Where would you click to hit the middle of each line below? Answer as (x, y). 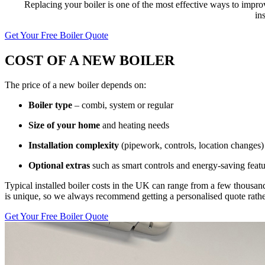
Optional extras (59, 166)
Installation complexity (74, 146)
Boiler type (50, 105)
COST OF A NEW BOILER (90, 60)
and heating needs (135, 125)
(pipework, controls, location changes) (191, 146)
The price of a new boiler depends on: (75, 85)
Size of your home (64, 125)
